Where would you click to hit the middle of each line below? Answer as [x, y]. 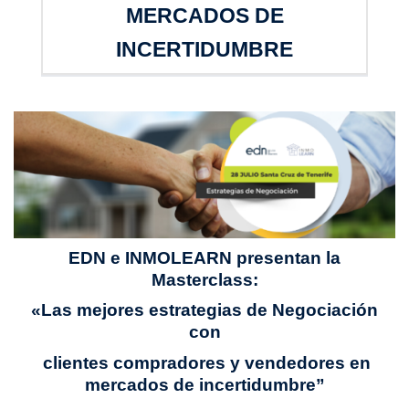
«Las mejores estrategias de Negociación [204, 310]
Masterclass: [204, 279]
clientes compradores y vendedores [192, 362]
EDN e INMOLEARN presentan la [204, 257]
